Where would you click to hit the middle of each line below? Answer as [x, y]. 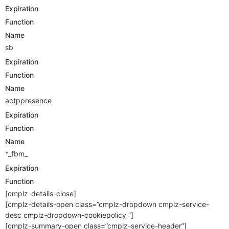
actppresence [28, 100]
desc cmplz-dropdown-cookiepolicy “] [69, 215]
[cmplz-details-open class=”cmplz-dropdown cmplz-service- [107, 204]
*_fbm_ [16, 153]
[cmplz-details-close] [41, 193]
